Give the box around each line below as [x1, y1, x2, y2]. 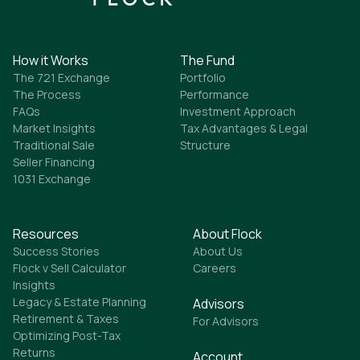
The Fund [180, 51, 235, 70]
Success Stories [13, 243, 100, 260]
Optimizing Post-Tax [13, 328, 121, 344]
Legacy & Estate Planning [13, 294, 146, 310]
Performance [180, 87, 249, 103]
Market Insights [13, 121, 96, 137]
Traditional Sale [13, 137, 95, 153]
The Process [13, 87, 81, 103]
